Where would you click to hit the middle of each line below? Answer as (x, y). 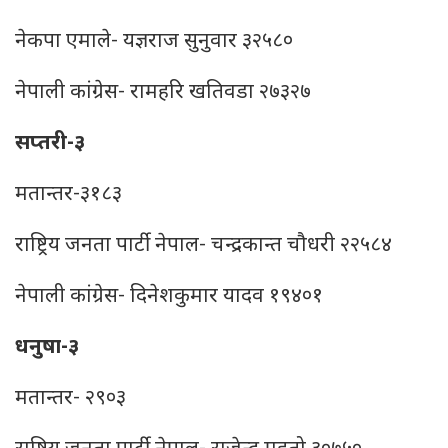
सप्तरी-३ (50, 144)
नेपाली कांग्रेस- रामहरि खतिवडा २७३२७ (163, 93)
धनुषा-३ (47, 348)
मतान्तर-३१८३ (68, 195)
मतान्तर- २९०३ (70, 399)
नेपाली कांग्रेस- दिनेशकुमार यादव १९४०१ (169, 297)
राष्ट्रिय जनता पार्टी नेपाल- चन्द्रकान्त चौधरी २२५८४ (203, 246)
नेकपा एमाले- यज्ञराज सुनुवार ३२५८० (154, 42)
